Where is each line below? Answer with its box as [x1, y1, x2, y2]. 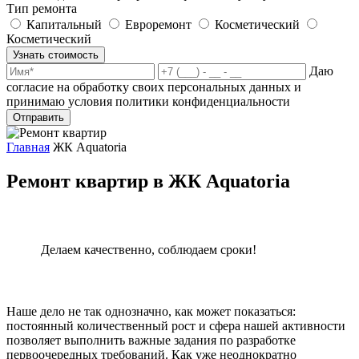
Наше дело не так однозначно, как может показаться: [6, 305, 296, 319]
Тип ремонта [6, 2, 77, 16]
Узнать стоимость [13, 49, 99, 62]
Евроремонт [125, 18, 192, 32]
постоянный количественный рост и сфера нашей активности [6, 319, 345, 333]
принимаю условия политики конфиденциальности [6, 95, 290, 109]
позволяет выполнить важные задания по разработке [6, 333, 296, 348]
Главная [6, 140, 50, 155]
